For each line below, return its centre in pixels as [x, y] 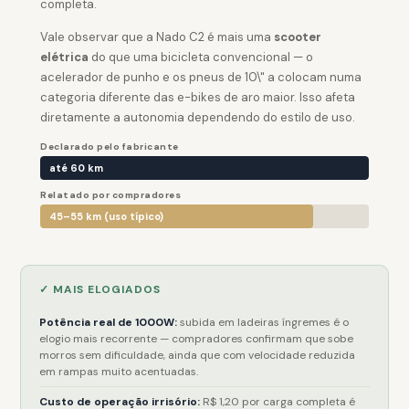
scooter [298, 37]
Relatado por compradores [111, 195]
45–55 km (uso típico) [107, 216]
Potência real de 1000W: [109, 322]
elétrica [65, 57]
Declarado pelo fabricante [110, 147]
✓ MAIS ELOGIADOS [100, 289]
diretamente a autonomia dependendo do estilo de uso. [198, 117]
